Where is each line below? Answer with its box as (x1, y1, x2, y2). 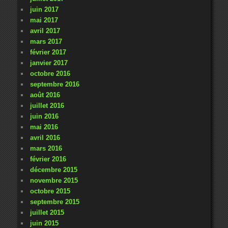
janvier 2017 (30, 59, 68, 67)
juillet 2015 (30, 208, 64, 216)
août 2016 (30, 91, 60, 99)
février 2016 (30, 155, 66, 163)
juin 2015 (30, 219, 59, 227)
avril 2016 (30, 133, 60, 141)
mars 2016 (30, 144, 62, 152)
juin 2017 (30, 5, 59, 13)
